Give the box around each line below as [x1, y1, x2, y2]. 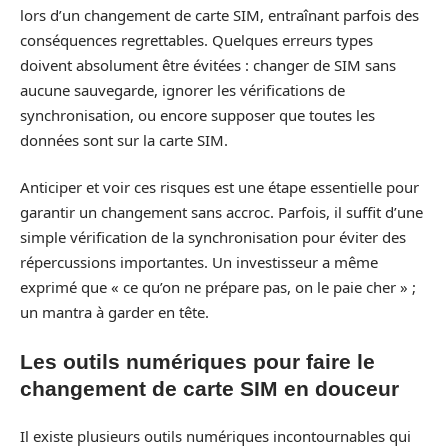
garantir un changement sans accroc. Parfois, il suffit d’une [20, 202, 423, 222]
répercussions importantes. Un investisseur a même [20, 252, 378, 272]
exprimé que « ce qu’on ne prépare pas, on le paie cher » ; [20, 277, 416, 297]
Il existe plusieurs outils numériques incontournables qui [20, 426, 411, 446]
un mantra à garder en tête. [20, 302, 209, 322]
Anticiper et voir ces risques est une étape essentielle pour [20, 177, 419, 197]
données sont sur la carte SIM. [20, 129, 228, 150]
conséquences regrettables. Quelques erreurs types [20, 29, 373, 50]
